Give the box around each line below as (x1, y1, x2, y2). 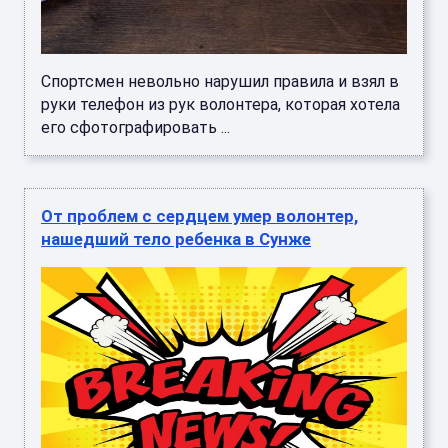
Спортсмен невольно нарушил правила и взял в (41, 72, 399, 92)
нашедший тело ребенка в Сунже (41, 229, 311, 250)
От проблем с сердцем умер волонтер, (41, 206, 358, 227)
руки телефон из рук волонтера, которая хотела (41, 95, 400, 115)
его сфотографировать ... (41, 118, 230, 138)
